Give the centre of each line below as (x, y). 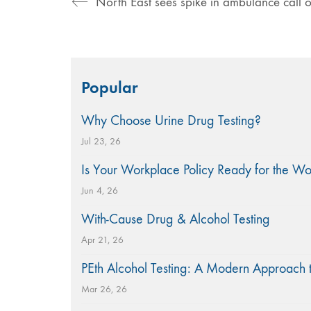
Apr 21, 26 (102, 239)
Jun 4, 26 (100, 190)
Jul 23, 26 (101, 141)
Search (89, 66)
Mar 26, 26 (104, 289)
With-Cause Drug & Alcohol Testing (176, 219)
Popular (110, 87)
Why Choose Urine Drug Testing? (171, 120)
